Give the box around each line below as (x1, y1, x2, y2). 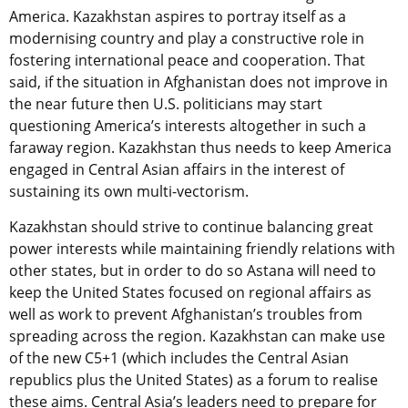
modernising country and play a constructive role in (9, 27, 364, 48)
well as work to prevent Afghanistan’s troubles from (9, 303, 362, 324)
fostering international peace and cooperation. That (9, 49, 365, 70)
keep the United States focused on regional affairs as (9, 281, 372, 302)
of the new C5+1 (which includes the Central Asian (9, 347, 349, 368)
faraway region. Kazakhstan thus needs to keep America (9, 137, 392, 158)
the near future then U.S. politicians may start (9, 93, 322, 114)
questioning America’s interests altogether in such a (9, 115, 366, 136)
